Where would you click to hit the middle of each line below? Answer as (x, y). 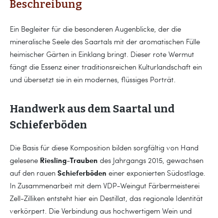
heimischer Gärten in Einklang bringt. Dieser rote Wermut (102, 54)
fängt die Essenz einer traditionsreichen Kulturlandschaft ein (106, 67)
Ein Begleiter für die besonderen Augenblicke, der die (95, 29)
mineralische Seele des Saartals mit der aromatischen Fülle (105, 42)
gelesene (25, 160)
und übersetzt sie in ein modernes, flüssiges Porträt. (93, 80)
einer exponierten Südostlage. (156, 173)
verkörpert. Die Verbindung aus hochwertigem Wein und (101, 211)
